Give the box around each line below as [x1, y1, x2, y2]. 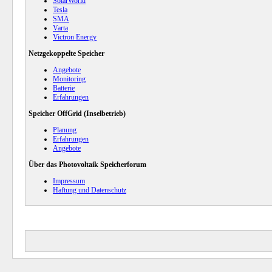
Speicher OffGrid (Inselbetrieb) [29, 109, 126, 118]
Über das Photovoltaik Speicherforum [29, 160, 146, 169]
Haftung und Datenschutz [53, 186, 126, 194]
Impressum [53, 177, 85, 185]
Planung [53, 126, 76, 134]
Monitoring [53, 75, 86, 83]
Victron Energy [53, 33, 97, 41]
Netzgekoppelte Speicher [29, 49, 104, 58]
